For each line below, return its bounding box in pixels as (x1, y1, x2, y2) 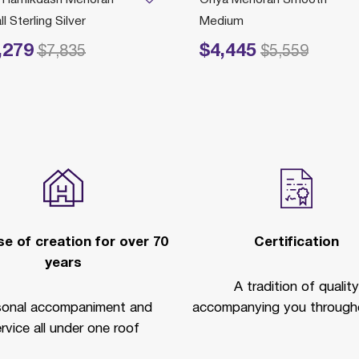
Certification (253, 236, 339, 248)
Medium (200, 15, 244, 27)
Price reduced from (168, 43, 309, 58)
